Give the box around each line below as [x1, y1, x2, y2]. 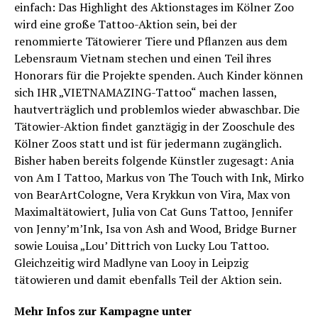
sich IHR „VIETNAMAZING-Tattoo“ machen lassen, [14, 84, 277, 101]
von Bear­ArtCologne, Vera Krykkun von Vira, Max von [14, 187, 290, 203]
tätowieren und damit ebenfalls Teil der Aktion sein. [14, 272, 282, 288]
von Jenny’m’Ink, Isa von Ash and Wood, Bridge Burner [14, 221, 297, 237]
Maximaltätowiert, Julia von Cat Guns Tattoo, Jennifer [14, 204, 293, 220]
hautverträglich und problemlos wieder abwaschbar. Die [14, 102, 300, 118]
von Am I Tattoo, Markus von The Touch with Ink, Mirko [14, 170, 304, 186]
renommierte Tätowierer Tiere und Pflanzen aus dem [14, 33, 287, 50]
